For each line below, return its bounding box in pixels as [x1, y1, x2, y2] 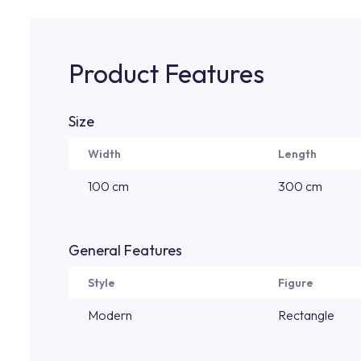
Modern [88, 307, 132, 323]
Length [278, 147, 317, 161]
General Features [68, 241, 182, 259]
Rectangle [278, 307, 334, 323]
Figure [278, 276, 313, 290]
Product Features [68, 57, 264, 89]
